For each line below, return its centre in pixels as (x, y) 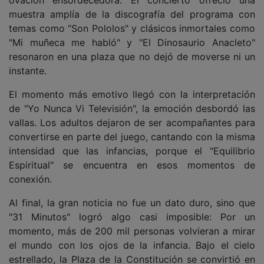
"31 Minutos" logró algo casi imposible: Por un (132, 217)
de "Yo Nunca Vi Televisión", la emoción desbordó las (132, 108)
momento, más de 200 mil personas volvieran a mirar (132, 231)
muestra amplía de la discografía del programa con (132, 14)
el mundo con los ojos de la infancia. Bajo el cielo (132, 245)
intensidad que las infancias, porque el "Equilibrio (132, 151)
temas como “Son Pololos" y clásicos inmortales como (132, 28)
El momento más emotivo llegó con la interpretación (132, 94)
